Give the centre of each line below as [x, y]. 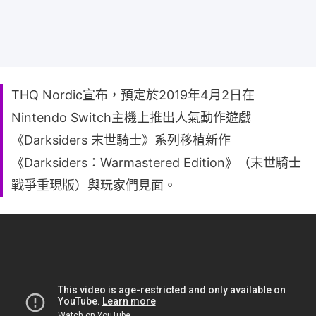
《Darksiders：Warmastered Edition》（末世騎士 [156, 162]
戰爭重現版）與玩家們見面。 [94, 185]
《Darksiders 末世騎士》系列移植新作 [121, 140]
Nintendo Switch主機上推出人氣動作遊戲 [131, 117]
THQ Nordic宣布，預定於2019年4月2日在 [133, 95]
